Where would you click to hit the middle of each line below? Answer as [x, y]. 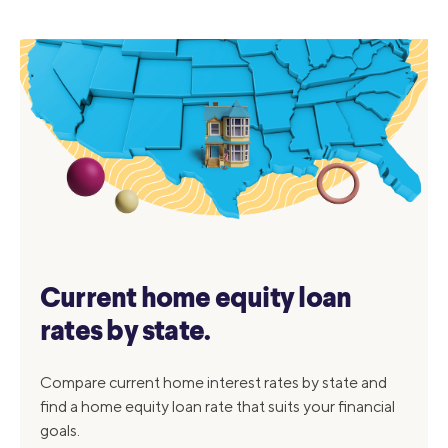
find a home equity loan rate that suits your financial [217, 406]
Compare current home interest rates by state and [213, 382]
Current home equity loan [196, 299]
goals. [60, 430]
